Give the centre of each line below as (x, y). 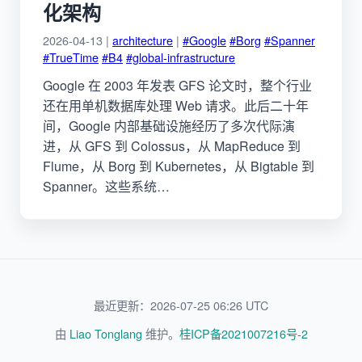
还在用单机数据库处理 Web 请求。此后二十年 (176, 105)
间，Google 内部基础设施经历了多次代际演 (169, 125)
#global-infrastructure (181, 57)
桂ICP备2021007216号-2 (243, 334)
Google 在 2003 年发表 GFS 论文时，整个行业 (177, 85)
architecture (143, 40)
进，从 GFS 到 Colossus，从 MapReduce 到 (172, 145)
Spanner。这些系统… (106, 186)
